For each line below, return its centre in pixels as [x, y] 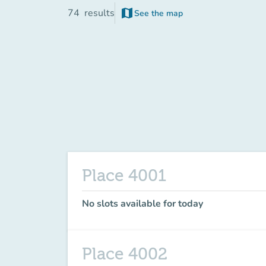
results [99, 13]
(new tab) [169, 18]
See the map [159, 13]
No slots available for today [142, 204]
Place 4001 [124, 176]
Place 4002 [125, 254]
